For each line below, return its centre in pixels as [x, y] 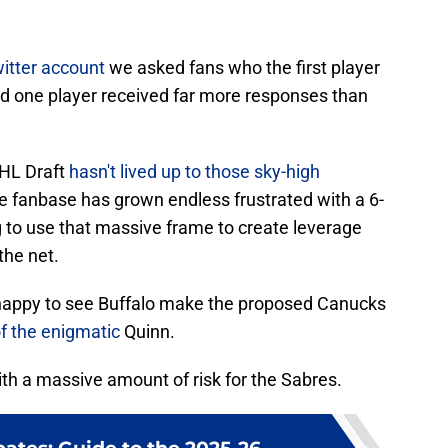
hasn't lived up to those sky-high [194, 172]
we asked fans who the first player [242, 68]
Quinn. [147, 332]
